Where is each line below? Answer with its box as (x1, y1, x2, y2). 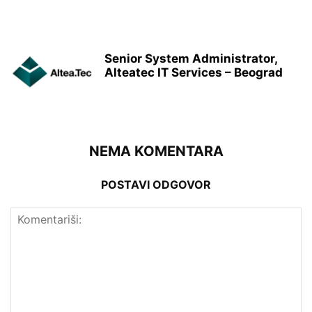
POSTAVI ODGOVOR (101, 177, 211, 192)
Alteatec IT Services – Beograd (104, 65, 283, 79)
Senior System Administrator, (104, 51, 277, 65)
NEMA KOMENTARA (88, 142, 224, 159)
